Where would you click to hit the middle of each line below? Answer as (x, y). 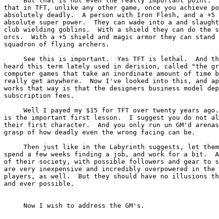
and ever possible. (39, 183)
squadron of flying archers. (57, 44)
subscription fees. (39, 95)
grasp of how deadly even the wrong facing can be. (100, 132)
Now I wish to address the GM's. (74, 205)
